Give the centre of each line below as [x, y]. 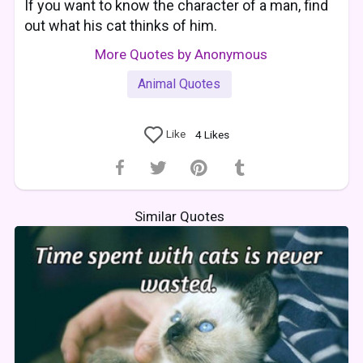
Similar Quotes [180, 216]
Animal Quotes [179, 83]
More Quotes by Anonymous [181, 54]
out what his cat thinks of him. [121, 25]
